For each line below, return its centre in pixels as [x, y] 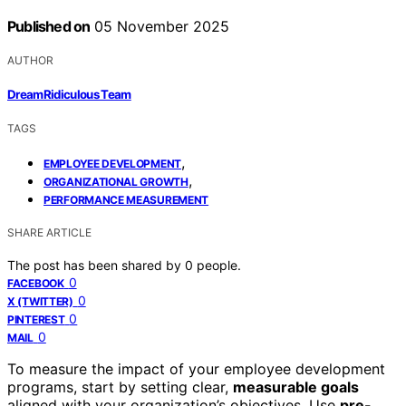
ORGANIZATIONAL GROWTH [116, 182]
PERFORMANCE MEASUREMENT [126, 200]
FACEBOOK [36, 284]
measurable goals [296, 387]
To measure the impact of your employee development [196, 369]
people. [219, 266]
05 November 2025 [160, 26]
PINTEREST [36, 320]
